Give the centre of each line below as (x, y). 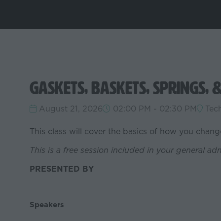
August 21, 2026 (70, 109)
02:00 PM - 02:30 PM (154, 109)
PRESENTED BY (62, 169)
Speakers (47, 205)
